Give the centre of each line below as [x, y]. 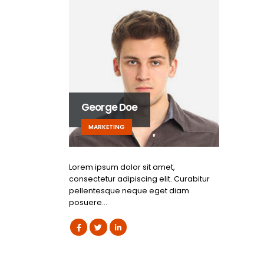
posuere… [88, 202]
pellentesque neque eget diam [129, 190]
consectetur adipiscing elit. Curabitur [139, 179]
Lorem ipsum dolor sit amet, [122, 167]
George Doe [110, 107]
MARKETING [107, 127]
